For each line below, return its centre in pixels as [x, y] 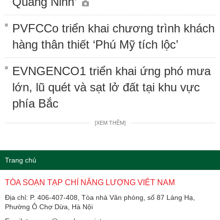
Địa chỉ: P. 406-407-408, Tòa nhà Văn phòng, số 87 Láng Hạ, [100, 197]
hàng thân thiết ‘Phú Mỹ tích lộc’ [95, 44]
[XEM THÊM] [110, 123]
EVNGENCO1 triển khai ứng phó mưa [111, 71]
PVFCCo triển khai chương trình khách [113, 28]
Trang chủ [21, 160]
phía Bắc [35, 103]
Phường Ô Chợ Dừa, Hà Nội [49, 206]
